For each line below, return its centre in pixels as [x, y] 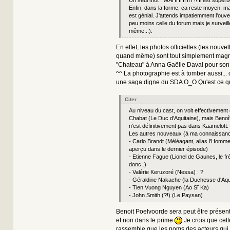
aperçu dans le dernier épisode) [168, 149]
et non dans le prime [145, 220]
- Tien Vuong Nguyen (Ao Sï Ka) [169, 187]
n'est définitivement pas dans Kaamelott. [178, 126]
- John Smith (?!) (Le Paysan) [166, 195]
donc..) [137, 164]
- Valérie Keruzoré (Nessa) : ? [166, 172]
